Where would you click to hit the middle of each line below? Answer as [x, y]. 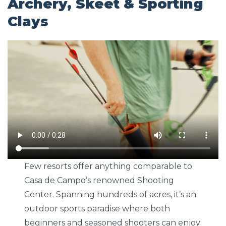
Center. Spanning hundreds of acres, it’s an [110, 194]
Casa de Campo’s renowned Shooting [99, 180]
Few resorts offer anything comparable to [108, 166]
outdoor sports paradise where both [97, 208]
